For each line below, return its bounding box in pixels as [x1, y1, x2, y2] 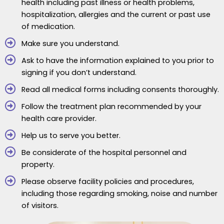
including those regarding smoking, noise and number [21, 188, 217, 199]
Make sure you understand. [21, 38, 119, 49]
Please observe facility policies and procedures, [21, 176, 194, 187]
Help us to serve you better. [21, 130, 120, 141]
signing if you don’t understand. [21, 67, 136, 78]
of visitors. [21, 200, 58, 211]
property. [21, 159, 54, 170]
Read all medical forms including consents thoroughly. [21, 84, 219, 95]
